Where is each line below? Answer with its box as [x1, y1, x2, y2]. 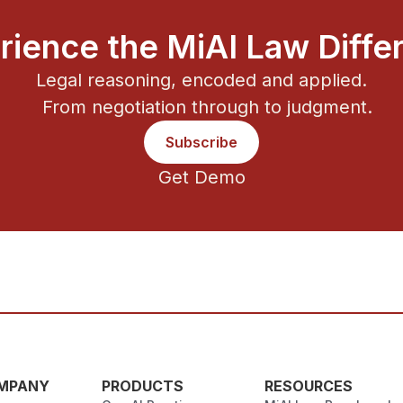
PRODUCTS [102, 376, 184, 395]
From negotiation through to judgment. [31, 95, 372, 118]
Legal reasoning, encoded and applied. [36, 68, 367, 91]
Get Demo [157, 166, 246, 188]
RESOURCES [264, 376, 354, 395]
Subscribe [166, 132, 237, 151]
